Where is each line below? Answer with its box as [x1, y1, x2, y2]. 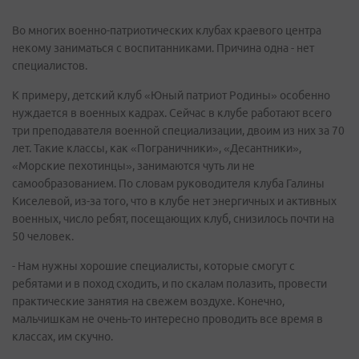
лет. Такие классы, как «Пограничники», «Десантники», [12, 142, 301, 155]
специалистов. [12, 59, 87, 72]
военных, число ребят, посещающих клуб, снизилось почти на [12, 212, 334, 225]
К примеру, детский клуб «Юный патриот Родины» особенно [12, 89, 330, 102]
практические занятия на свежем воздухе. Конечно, [12, 295, 284, 308]
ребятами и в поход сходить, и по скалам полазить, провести [12, 277, 327, 290]
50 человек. [12, 230, 74, 243]
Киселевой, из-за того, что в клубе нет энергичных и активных [12, 195, 337, 208]
